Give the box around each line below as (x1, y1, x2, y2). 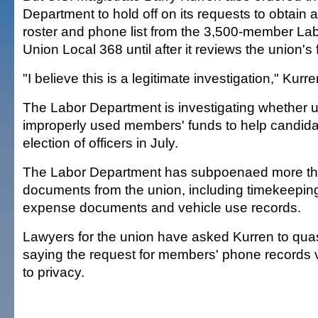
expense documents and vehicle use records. (23, 199, 301, 215)
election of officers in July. (23, 135, 178, 150)
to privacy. (23, 264, 84, 280)
